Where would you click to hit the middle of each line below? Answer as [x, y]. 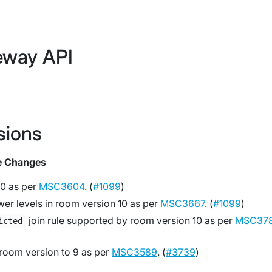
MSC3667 [182, 203]
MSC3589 [134, 252]
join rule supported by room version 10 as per [130, 220]
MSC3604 [62, 186]
